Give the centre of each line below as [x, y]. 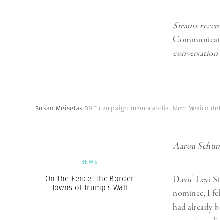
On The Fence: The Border [89, 179]
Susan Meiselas [60, 109]
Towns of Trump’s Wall [89, 188]
